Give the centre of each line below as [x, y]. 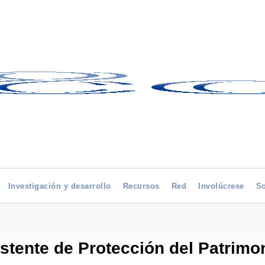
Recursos [141, 186]
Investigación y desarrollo [59, 186]
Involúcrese [221, 186]
